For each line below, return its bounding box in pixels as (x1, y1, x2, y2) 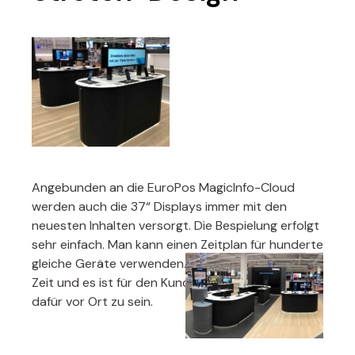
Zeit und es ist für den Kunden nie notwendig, (32, 274, 292, 292)
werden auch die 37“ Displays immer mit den (32, 198, 287, 216)
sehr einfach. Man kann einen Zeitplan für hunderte (32, 236, 323, 254)
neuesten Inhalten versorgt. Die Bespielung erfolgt (32, 217, 319, 235)
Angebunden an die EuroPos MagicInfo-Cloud (32, 179, 295, 197)
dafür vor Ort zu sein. (32, 293, 153, 311)
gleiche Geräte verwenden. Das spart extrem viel (32, 255, 312, 273)
